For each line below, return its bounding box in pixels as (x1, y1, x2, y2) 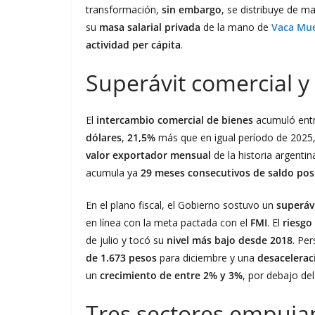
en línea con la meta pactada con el (86, 215, 250, 229)
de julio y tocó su (86, 233, 167, 247)
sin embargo (162, 2, 221, 16)
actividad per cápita (86, 37, 181, 51)
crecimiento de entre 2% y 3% (100, 268, 243, 282)
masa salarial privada (99, 20, 200, 34)
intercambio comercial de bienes (96, 112, 253, 127)
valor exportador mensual (86, 148, 211, 162)
